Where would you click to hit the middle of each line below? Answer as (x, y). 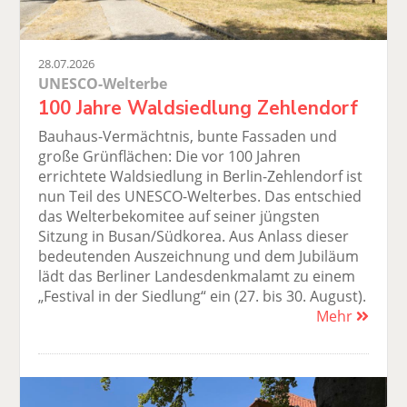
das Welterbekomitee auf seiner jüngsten (179, 216)
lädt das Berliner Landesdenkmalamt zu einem (197, 276)
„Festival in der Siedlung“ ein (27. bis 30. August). (203, 296)
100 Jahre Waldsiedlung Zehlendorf (199, 108)
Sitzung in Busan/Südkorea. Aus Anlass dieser (194, 236)
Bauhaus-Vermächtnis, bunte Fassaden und (188, 136)
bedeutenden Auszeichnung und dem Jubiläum (199, 256)
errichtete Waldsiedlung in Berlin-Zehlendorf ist (201, 176)
